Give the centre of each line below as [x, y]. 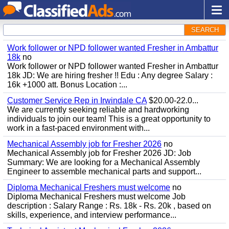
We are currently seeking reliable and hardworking [98, 110]
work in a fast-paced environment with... [78, 128]
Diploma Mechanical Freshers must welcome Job [96, 197]
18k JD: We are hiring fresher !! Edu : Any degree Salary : [110, 75]
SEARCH [205, 30]
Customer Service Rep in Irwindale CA [77, 100]
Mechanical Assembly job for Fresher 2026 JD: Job [99, 153]
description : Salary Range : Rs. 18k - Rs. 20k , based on [109, 206]
